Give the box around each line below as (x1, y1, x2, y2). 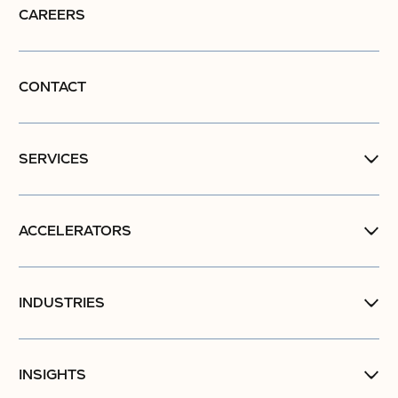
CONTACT (19, 78, 86, 96)
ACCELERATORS (19, 222, 131, 240)
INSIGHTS (19, 366, 86, 384)
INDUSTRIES (19, 294, 105, 312)
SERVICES (19, 150, 89, 168)
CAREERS (19, 6, 85, 24)
